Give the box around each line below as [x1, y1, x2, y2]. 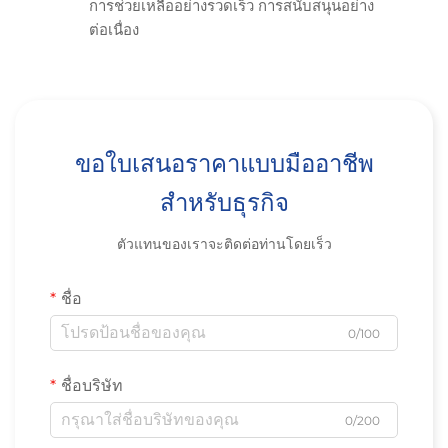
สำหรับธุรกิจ [159, 187, 289, 217]
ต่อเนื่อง [89, 19, 139, 39]
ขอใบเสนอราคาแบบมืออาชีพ [74, 148, 374, 178]
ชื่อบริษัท [61, 375, 123, 395]
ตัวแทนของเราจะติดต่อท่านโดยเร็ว [116, 234, 332, 253]
